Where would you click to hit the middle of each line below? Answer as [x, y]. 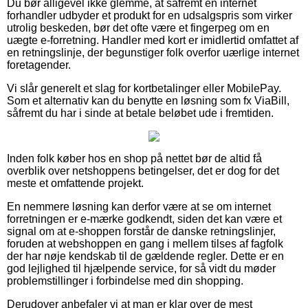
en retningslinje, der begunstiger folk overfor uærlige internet [153, 52]
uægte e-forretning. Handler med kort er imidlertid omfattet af [153, 40]
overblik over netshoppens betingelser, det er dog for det [143, 170]
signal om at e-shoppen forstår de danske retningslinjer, [141, 231]
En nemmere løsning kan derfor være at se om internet [139, 206]
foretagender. [39, 65]
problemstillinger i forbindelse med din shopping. [125, 280]
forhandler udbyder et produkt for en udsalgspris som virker [150, 15]
